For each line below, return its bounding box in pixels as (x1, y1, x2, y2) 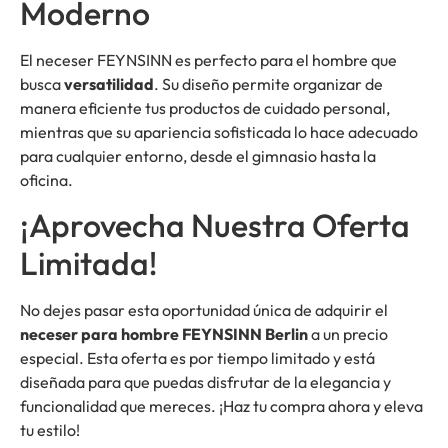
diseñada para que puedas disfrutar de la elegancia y (20, 372, 391, 393)
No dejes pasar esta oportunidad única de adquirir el (20, 300, 388, 321)
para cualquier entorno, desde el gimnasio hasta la (20, 146, 376, 167)
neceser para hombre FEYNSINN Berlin (20, 324, 308, 345)
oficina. (20, 170, 73, 191)
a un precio (308, 324, 388, 345)
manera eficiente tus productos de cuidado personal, (20, 98, 390, 119)
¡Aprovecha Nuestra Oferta (20, 205, 410, 246)
